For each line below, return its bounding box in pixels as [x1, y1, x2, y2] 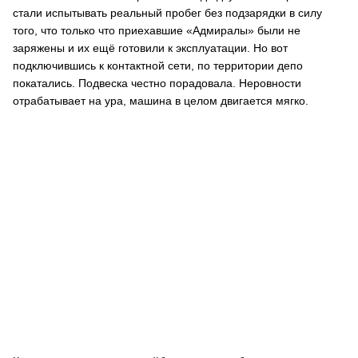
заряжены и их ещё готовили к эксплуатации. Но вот [13, 42, 288, 54]
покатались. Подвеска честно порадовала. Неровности [13, 77, 301, 89]
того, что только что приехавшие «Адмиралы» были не [13, 24, 300, 37]
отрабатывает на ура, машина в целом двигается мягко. [13, 94, 308, 107]
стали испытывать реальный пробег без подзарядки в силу [13, 6, 322, 19]
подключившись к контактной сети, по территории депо [13, 59, 303, 72]
